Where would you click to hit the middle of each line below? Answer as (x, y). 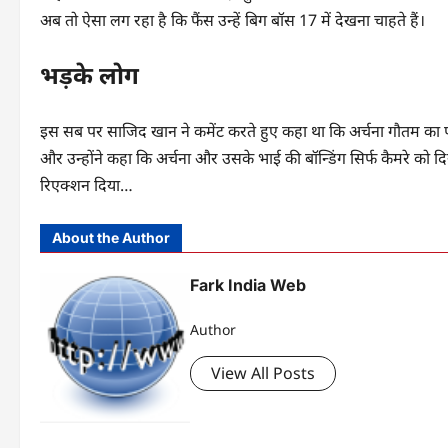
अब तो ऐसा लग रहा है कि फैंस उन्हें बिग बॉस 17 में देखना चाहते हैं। (232, 20)
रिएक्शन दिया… (86, 185)
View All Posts (263, 373)
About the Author (111, 237)
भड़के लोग (89, 75)
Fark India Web (248, 285)
